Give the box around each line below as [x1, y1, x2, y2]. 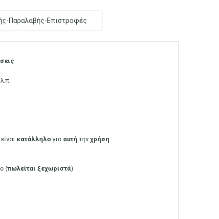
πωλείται [7, 164, 36, 172]
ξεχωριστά [37, 164, 71, 172]
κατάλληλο [17, 135, 51, 143]
